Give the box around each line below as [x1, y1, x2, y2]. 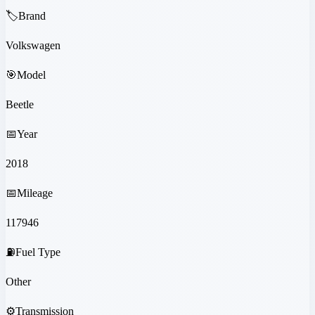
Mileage [17, 187, 53, 200]
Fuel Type [15, 246, 60, 259]
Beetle [6, 98, 34, 111]
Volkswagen [6, 39, 60, 52]
